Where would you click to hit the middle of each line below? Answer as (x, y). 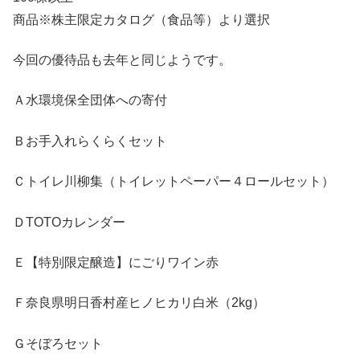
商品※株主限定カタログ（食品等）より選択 (141, 19)
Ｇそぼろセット (58, 343)
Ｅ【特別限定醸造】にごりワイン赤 (116, 262)
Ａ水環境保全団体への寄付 (90, 100)
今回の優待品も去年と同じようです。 (122, 59)
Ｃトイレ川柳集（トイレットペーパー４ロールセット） (174, 182)
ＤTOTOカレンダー (69, 222)
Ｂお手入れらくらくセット (90, 141)
